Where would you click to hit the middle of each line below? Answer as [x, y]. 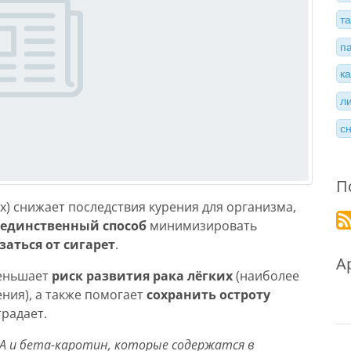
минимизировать [202, 226]
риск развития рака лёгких [142, 276]
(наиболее [266, 276]
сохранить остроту [208, 295]
